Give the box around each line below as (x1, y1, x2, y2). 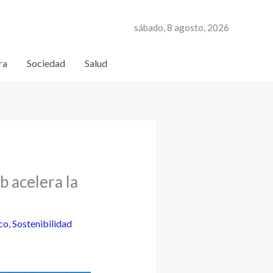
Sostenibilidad (12, 218, 72, 230)
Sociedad (26, 57, 65, 69)
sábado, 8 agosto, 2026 (134, 21, 229, 33)
